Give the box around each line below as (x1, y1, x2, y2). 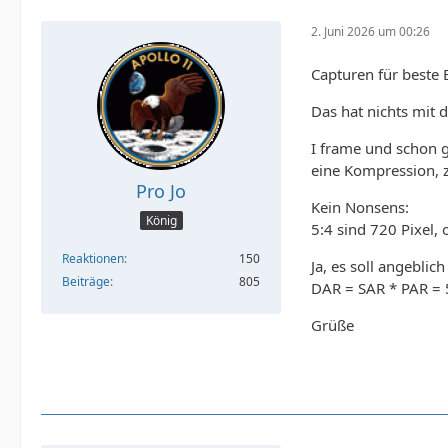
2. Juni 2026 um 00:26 (311, 23, 430, 41)
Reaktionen (62, 250, 124, 268)
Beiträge (62, 273, 110, 291)
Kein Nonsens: (311, 196, 409, 217)
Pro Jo (136, 178, 186, 203)
